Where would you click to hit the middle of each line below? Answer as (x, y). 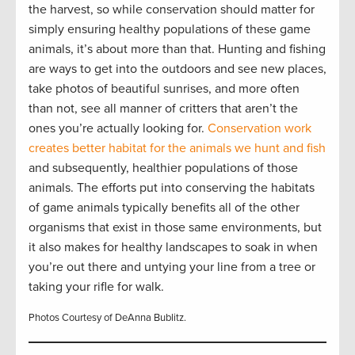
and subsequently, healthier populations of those (163, 168)
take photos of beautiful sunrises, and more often (164, 88)
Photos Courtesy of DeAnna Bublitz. (107, 317)
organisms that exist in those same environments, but (175, 227)
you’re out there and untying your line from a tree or (172, 267)
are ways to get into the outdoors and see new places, (177, 69)
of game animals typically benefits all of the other (164, 207)
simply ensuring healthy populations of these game (170, 29)
